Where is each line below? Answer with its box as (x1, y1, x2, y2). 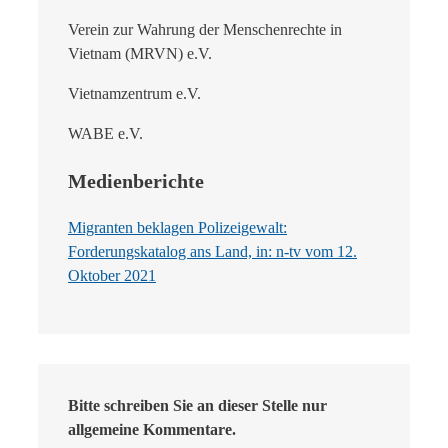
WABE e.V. (68, 124, 143, 142)
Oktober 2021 (68, 266, 156, 284)
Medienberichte (68, 169, 204, 192)
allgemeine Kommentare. (68, 420, 236, 438)
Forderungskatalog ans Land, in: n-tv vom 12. (68, 242, 357, 260)
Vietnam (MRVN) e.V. (68, 44, 212, 62)
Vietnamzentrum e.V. (68, 84, 201, 102)
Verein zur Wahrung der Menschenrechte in (68, 20, 342, 38)
